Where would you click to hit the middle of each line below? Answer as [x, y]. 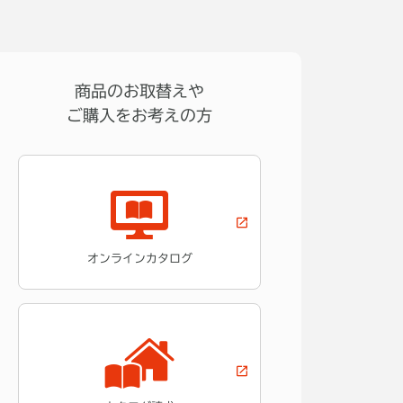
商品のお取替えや [139, 91]
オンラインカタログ [139, 259]
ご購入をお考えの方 [139, 116]
